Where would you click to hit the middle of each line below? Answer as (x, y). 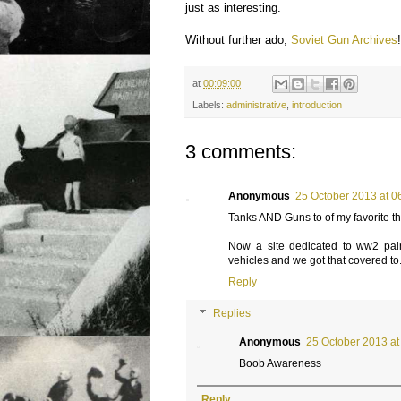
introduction (317, 105)
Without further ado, (239, 39)
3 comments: (241, 152)
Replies (231, 314)
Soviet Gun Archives (345, 39)
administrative (257, 105)
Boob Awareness (281, 364)
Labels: (210, 105)
